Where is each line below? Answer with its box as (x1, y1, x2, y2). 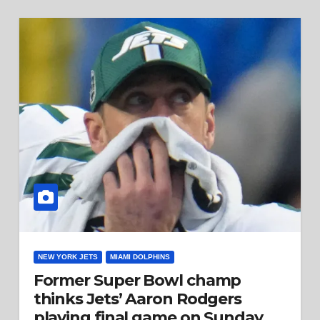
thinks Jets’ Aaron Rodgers (33, 289, 242, 309)
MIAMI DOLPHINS (109, 253, 170, 261)
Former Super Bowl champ (33, 271, 241, 290)
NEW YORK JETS (37, 253, 98, 261)
